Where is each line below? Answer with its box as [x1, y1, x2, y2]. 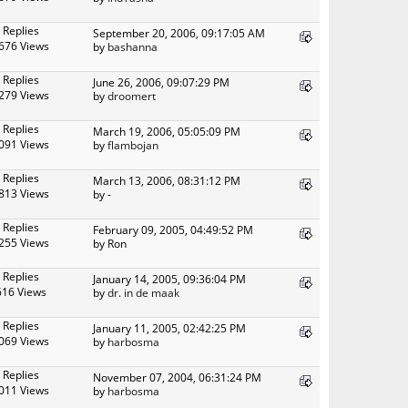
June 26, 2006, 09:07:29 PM [93, 74, 229, 89]
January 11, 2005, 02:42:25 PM [93, 320, 246, 335]
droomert [107, 87, 156, 103]
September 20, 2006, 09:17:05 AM [93, 25, 265, 40]
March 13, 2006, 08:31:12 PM [93, 172, 240, 188]
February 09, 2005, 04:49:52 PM [93, 221, 253, 237]
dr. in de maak [107, 284, 179, 300]
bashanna [107, 38, 158, 54]
